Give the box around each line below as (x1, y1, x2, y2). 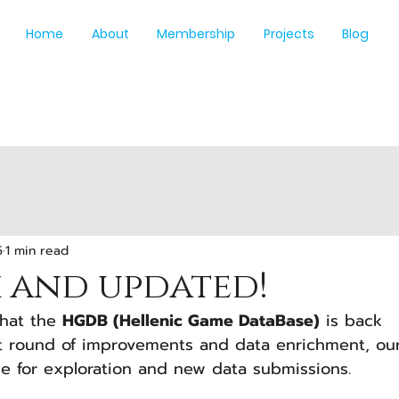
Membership (157, 25, 236, 43)
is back (320, 308, 388, 333)
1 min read (5, 240, 69, 260)
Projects (263, 25, 314, 43)
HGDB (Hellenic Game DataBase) (62, 308, 320, 333)
